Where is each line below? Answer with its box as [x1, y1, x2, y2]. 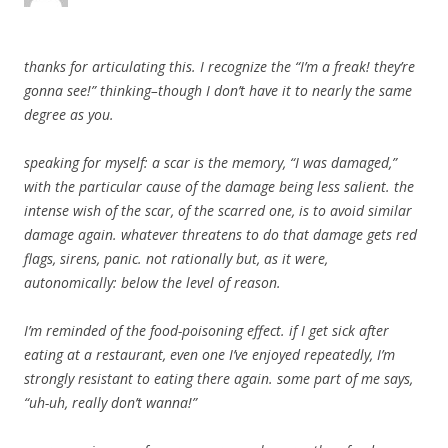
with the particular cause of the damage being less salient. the [24, 177, 414, 197]
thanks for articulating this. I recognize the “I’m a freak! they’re [24, 57, 415, 77]
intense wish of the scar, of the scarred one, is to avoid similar [24, 201, 412, 221]
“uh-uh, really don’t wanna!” [24, 393, 197, 413]
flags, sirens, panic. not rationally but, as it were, [24, 249, 328, 269]
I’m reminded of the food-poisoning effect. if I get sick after [24, 321, 389, 341]
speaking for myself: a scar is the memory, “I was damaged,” [24, 153, 397, 173]
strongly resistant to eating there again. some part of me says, [24, 369, 413, 389]
